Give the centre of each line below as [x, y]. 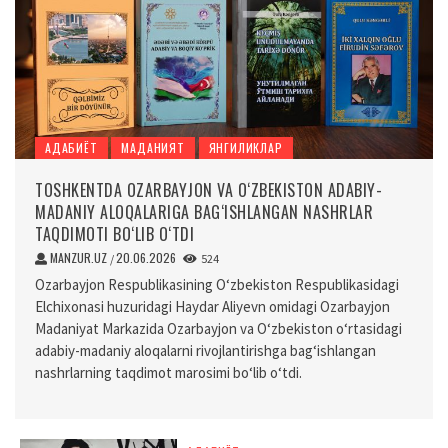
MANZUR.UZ [80, 257]
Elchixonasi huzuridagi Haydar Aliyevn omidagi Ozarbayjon [212, 306]
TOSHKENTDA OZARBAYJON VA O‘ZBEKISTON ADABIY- [208, 189]
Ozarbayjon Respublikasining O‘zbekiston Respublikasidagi [217, 284]
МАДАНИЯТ [153, 147]
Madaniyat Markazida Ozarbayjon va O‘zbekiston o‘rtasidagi [218, 328]
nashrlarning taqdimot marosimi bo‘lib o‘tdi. [168, 372]
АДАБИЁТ [71, 147]
